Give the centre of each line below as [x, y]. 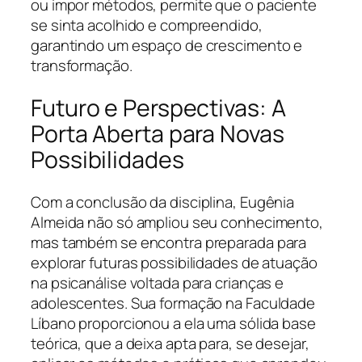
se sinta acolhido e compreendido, [147, 25]
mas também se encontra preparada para [169, 242]
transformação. [82, 66]
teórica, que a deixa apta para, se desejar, [170, 343]
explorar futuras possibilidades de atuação [174, 262]
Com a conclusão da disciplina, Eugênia [163, 202]
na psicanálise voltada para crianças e [158, 282]
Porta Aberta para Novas [158, 133]
